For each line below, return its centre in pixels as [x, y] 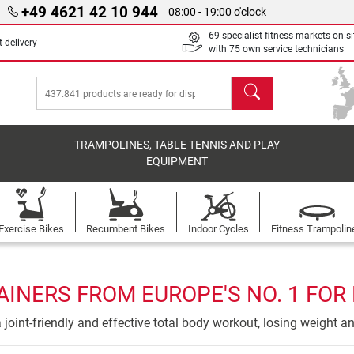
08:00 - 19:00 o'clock [218, 12]
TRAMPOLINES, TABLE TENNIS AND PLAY [177, 145]
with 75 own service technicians [276, 49]
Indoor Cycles [218, 229]
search [250, 85]
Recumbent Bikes [126, 229]
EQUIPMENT [177, 162]
